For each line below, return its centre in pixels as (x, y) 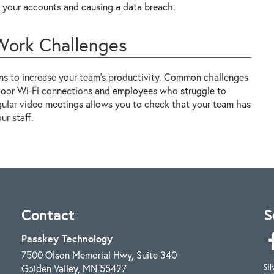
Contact (48, 215)
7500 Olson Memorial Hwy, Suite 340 (99, 255)
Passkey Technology (67, 238)
